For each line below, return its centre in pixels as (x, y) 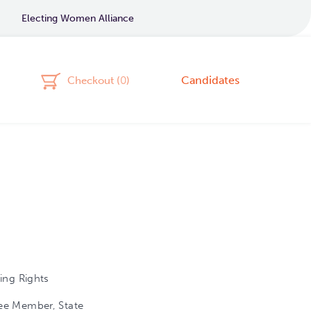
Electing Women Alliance (78, 18)
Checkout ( (94, 80)
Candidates (210, 80)
